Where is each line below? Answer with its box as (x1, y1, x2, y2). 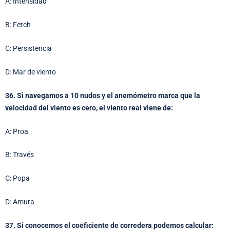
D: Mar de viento (5, 67, 56, 76)
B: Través (5, 150, 34, 159)
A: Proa (5, 127, 28, 136)
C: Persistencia (5, 44, 52, 52)
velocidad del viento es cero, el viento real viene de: (5, 103, 173, 112)
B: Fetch (5, 21, 31, 29)
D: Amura (5, 198, 34, 206)
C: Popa (5, 174, 30, 183)
